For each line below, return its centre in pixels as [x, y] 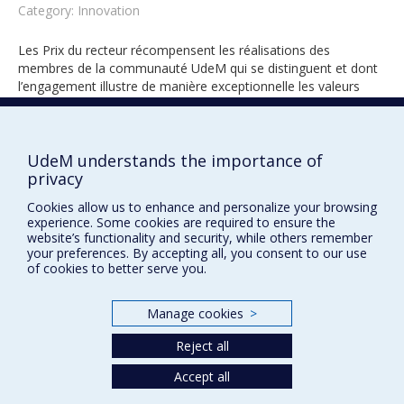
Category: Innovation [79, 10]
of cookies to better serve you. [117, 268]
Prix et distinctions [76, 318]
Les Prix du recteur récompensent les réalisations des [174, 50]
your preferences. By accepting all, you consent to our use [197, 252]
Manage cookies [196, 313]
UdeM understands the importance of [175, 161]
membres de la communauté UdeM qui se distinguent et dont [198, 68]
